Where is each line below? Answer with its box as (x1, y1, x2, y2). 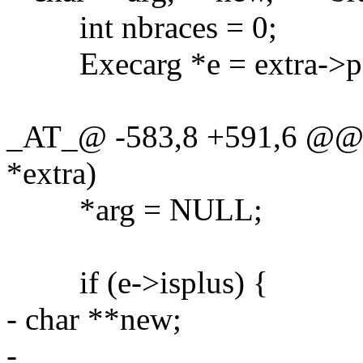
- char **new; (6, 301, 181, 336)
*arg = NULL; (6, 191, 263, 227)
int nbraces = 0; (6, 9, 277, 45)
